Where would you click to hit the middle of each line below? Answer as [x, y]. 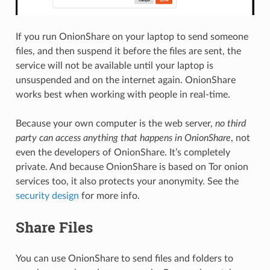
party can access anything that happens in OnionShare [123, 138]
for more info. [109, 196]
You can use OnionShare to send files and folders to [124, 258]
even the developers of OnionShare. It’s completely [123, 152]
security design [47, 196]
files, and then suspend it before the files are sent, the [128, 51]
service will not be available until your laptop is [114, 65]
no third [230, 123]
